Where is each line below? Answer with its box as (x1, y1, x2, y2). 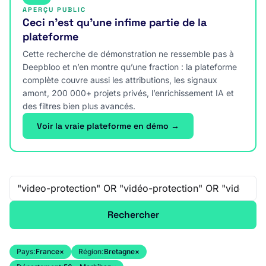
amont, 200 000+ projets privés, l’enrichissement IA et (23, 88, 234, 98)
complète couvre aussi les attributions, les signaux (23, 75, 217, 85)
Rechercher (107, 208, 159, 221)
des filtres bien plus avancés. (23, 101, 135, 111)
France (36, 247, 59, 256)
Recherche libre (9, 176, 78, 188)
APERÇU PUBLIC (23, 5, 86, 14)
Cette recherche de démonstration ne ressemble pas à (23, 49, 234, 59)
